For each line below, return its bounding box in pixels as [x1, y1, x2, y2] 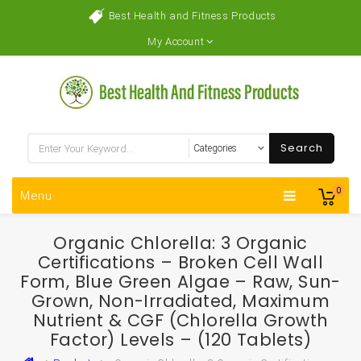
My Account [147, 35, 205, 48]
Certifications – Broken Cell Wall [37, 251, 324, 274]
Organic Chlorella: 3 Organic [53, 231, 308, 255]
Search [280, 140, 323, 156]
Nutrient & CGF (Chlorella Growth [32, 309, 329, 332]
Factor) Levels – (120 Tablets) [50, 328, 311, 351]
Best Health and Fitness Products [108, 10, 277, 22]
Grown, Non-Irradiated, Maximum [31, 289, 330, 313]
